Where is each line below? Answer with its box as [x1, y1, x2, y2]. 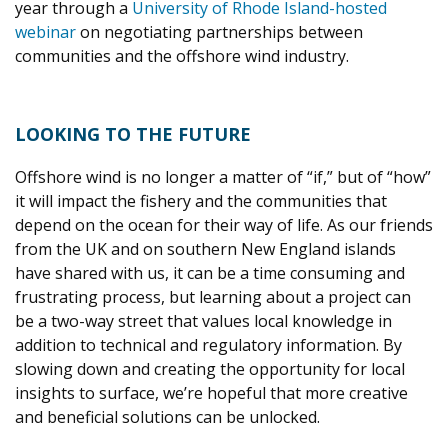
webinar [15, 21, 76, 44]
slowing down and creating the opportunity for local [15, 358, 405, 381]
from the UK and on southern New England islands [15, 238, 396, 261]
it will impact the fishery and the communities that [15, 190, 387, 213]
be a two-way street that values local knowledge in [15, 310, 392, 333]
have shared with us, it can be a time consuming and [15, 262, 405, 285]
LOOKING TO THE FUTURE [15, 122, 251, 147]
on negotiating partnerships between [76, 21, 363, 44]
